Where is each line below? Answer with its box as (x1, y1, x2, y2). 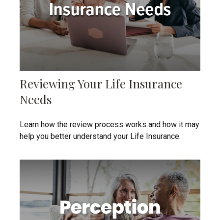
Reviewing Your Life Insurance (20, 76, 182, 92)
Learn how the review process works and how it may (20, 120, 199, 130)
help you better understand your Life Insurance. (20, 132, 181, 141)
